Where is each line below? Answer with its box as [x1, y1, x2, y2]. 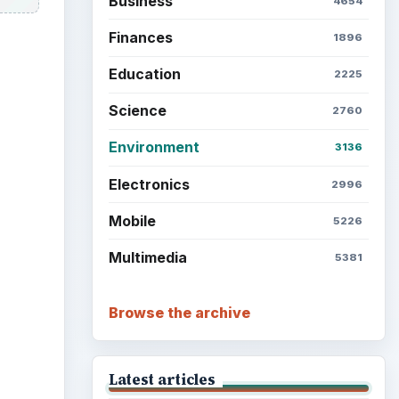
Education [108, 65, 181, 84]
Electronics [108, 175, 190, 193]
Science [108, 102, 167, 120]
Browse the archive [108, 303, 250, 322]
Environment [108, 138, 199, 157]
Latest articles [108, 369, 216, 389]
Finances [108, 28, 173, 46]
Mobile [108, 211, 156, 230]
